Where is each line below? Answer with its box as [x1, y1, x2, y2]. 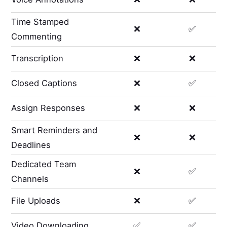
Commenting [11, 31, 62, 42]
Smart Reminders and [11, 125, 98, 135]
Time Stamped [11, 16, 69, 27]
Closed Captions [11, 78, 78, 89]
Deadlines [11, 139, 51, 150]
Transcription [11, 53, 64, 64]
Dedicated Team [11, 159, 77, 169]
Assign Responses [11, 103, 86, 113]
